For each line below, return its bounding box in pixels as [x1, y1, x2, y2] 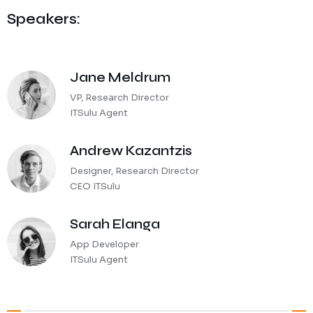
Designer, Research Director [70, 165, 199, 177]
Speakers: [7, 10, 80, 28]
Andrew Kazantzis [70, 143, 192, 159]
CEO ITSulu [70, 180, 120, 192]
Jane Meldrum [70, 69, 170, 85]
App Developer [70, 238, 139, 250]
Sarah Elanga [70, 216, 160, 232]
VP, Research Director [70, 92, 169, 103]
